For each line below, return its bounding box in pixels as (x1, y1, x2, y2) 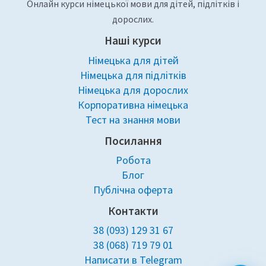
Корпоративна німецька (78, 97, 188, 112)
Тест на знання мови (85, 112, 180, 126)
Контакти (107, 203, 159, 218)
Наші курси (104, 33, 161, 48)
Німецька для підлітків (80, 68, 186, 82)
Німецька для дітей (87, 53, 179, 67)
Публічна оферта (93, 182, 173, 197)
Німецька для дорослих (78, 83, 188, 97)
